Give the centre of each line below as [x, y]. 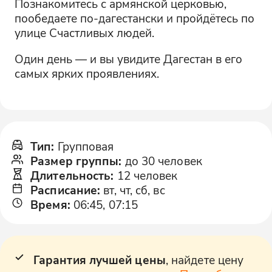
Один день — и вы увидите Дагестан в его [128, 59]
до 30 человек [163, 161]
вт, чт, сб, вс [134, 190]
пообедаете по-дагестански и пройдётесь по [134, 18]
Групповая [86, 146]
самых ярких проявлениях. [87, 73]
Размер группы [75, 161]
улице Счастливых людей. [84, 33]
